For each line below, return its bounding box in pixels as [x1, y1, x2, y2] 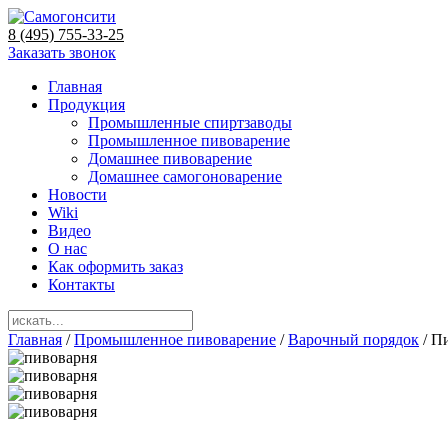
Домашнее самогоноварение [88, 168, 282, 185]
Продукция [48, 96, 125, 113]
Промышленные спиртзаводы [88, 114, 292, 131]
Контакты [48, 276, 115, 293]
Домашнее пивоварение [88, 150, 252, 167]
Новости [48, 186, 107, 203]
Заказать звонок [8, 44, 116, 61]
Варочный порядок [288, 331, 419, 348]
